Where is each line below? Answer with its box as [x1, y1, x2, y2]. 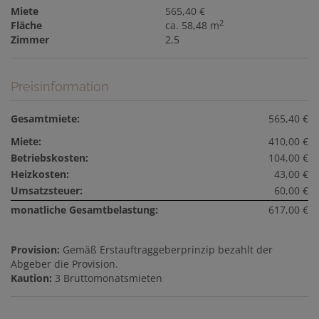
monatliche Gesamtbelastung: [11, 203, 158, 217]
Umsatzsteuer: [11, 184, 83, 198]
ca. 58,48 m [165, 19, 220, 33]
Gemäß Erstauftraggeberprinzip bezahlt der [63, 243, 273, 257]
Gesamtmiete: [11, 112, 80, 126]
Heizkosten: [11, 167, 69, 182]
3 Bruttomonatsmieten [55, 271, 162, 286]
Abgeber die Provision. [11, 257, 118, 271]
